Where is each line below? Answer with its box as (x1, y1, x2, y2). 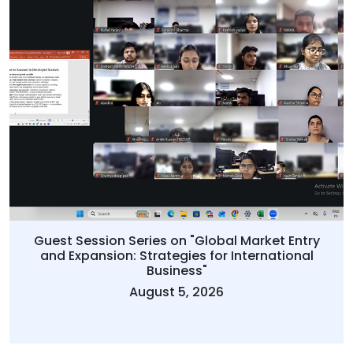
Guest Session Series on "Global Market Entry (33, 232, 320, 251)
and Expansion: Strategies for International (39, 247, 314, 266)
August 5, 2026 (129, 283, 224, 302)
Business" (146, 262, 207, 281)
